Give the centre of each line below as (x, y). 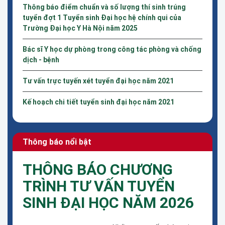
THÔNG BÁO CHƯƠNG (98, 169)
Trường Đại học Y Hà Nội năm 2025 (80, 28)
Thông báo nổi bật (57, 142)
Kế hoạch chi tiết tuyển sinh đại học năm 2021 (98, 102)
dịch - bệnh (41, 60)
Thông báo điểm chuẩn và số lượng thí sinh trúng (104, 7)
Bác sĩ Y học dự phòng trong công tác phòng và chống (112, 49)
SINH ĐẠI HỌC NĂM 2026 (108, 202)
